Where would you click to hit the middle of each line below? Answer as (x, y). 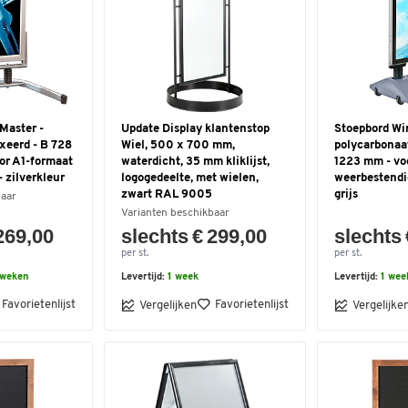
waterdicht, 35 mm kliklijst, (195, 162)
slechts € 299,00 (194, 236)
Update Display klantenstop (195, 129)
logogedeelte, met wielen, (190, 178)
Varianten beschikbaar (175, 213)
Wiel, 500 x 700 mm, (178, 145)
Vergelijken (168, 305)
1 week (183, 277)
